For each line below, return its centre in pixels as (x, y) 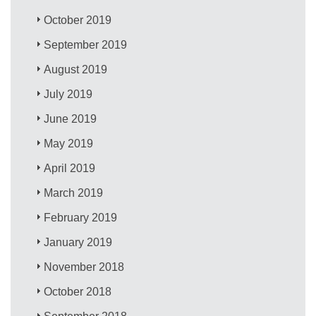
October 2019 (78, 20)
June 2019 (71, 119)
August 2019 (76, 69)
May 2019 (69, 143)
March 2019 (74, 193)
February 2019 (81, 217)
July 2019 (68, 94)
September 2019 (86, 44)
